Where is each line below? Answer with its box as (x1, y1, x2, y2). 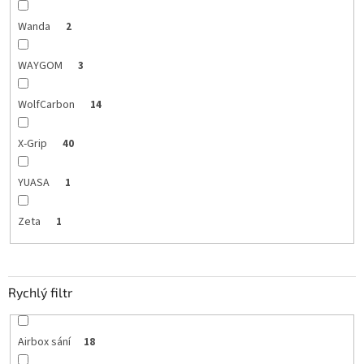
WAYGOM (17, 58, 65, 75)
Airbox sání (17, 333, 71, 350)
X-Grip (17, 136, 50, 153)
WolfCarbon (17, 97, 77, 114)
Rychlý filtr (8, 284, 72, 300)
